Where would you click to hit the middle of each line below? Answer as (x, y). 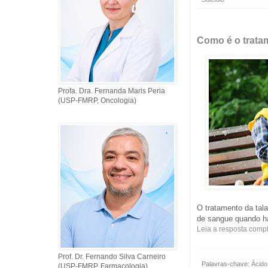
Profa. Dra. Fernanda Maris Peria (112, 91)
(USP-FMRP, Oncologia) (98, 100)
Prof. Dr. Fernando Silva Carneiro (112, 257)
